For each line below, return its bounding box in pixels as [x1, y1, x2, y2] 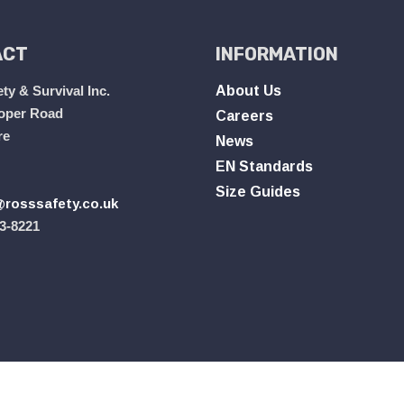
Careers [216, 108, 273, 124]
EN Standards [216, 159, 313, 174]
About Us [216, 83, 281, 98]
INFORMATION [216, 43, 338, 65]
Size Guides [216, 184, 300, 199]
